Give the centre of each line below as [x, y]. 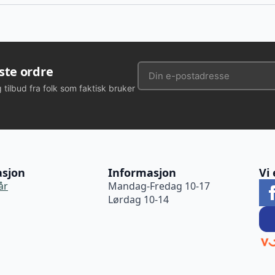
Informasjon [142, 173]
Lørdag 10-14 [138, 200]
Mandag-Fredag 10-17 [159, 186]
